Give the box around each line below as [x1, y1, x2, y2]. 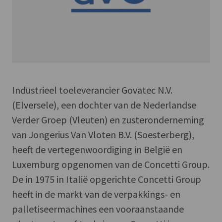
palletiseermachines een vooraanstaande [12, 202, 184, 215]
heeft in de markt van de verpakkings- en [12, 187, 180, 200]
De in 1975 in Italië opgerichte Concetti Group [12, 172, 201, 185]
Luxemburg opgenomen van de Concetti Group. [12, 158, 210, 170]
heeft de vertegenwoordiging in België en [12, 143, 182, 156]
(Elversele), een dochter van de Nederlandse [12, 98, 196, 111]
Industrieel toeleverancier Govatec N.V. [12, 83, 172, 96]
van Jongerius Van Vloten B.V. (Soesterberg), [12, 128, 194, 141]
